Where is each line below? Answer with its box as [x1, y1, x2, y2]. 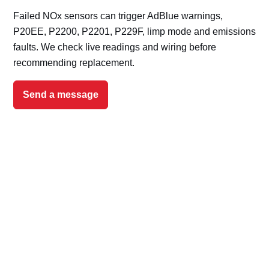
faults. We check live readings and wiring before [13, 42, 216, 53]
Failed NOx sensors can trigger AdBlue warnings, [13, 11, 223, 22]
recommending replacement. [13, 58, 134, 68]
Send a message [23, 89, 98, 100]
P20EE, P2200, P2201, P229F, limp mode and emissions [13, 26, 256, 37]
